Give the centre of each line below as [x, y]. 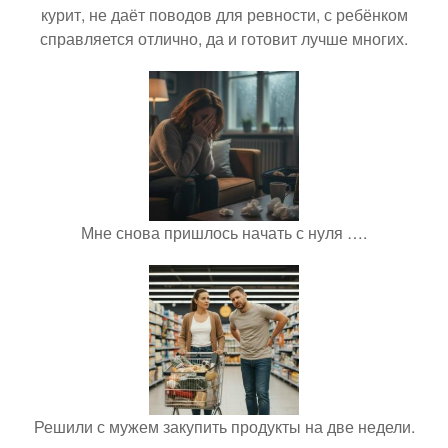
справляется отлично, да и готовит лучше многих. [224, 39]
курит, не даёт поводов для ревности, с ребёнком [224, 15]
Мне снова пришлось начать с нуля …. [224, 233]
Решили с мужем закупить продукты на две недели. [224, 427]
